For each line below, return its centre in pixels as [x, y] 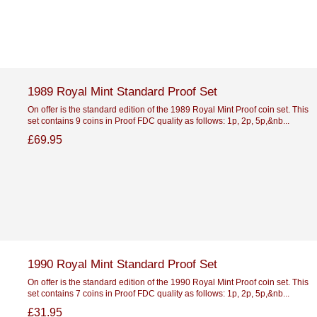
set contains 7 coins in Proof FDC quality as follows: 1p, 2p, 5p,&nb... [158, 293]
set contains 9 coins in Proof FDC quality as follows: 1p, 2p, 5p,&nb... [158, 120]
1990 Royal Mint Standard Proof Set [122, 264]
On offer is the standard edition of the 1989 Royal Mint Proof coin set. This [168, 109]
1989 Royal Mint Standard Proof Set [122, 91]
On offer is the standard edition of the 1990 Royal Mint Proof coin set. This [168, 282]
